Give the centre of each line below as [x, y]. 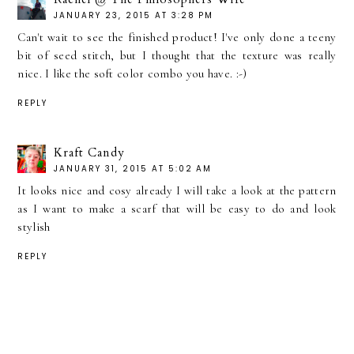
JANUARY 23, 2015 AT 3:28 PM [134, 16]
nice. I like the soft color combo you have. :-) [132, 74]
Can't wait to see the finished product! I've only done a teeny [177, 38]
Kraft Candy [90, 153]
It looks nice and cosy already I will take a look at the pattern [177, 191]
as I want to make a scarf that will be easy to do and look [177, 209]
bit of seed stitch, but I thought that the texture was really [177, 56]
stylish [34, 227]
